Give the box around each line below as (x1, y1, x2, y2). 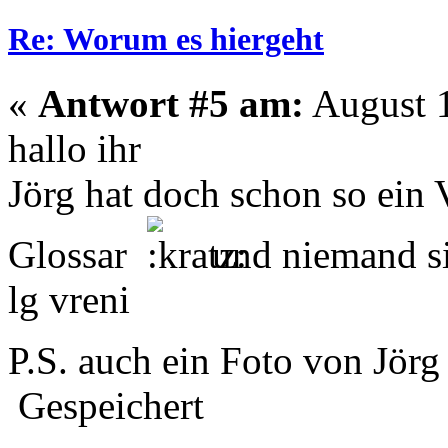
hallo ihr (8, 126, 141, 170)
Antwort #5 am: (38, 81, 304, 125)
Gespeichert (8, 383, 204, 427)
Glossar (8, 232, 147, 276)
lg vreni (8, 277, 130, 321)
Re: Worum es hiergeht (8, 21, 324, 58)
